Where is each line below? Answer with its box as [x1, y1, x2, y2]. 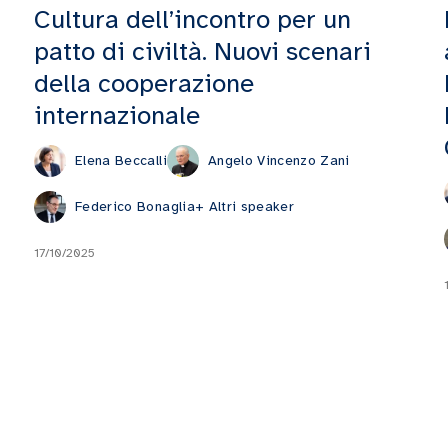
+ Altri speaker [194, 197, 295, 215]
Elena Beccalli [75, 152, 167, 169]
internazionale [34, 98, 200, 132]
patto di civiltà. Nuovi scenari [34, 34, 371, 68]
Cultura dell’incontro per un [34, 2, 351, 36]
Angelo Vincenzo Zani [207, 152, 350, 169]
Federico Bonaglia [75, 197, 195, 215]
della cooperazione [34, 66, 254, 100]
